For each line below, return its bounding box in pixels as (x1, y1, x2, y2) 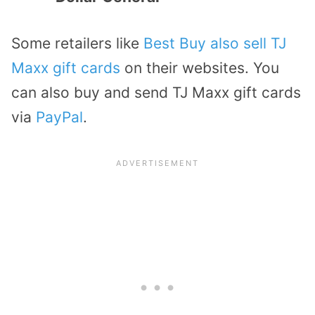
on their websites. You (120, 59, 279, 77)
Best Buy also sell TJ (143, 34, 286, 53)
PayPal (36, 108, 83, 127)
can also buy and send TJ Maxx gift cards (11, 84, 301, 102)
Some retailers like (11, 34, 143, 53)
